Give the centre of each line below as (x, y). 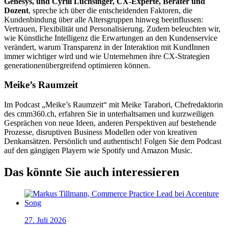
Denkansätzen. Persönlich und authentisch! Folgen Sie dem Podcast (113, 141)
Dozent (16, 10)
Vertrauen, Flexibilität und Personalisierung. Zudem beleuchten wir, (112, 28)
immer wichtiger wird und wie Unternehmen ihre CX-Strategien (107, 56)
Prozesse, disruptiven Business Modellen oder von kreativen (101, 132)
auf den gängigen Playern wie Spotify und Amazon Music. (98, 151)
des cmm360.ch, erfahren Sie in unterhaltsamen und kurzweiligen (109, 114)
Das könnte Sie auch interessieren (92, 172)
